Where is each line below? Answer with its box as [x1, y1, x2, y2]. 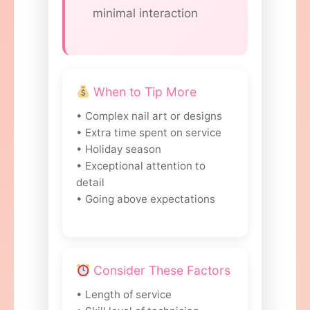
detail [76, 175, 104, 189]
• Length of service [76, 287, 172, 301]
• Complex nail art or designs [76, 109, 222, 122]
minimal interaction [93, 6, 198, 21]
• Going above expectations [76, 192, 215, 206]
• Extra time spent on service [76, 125, 221, 139]
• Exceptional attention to [76, 158, 206, 172]
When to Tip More [90, 84, 197, 99]
